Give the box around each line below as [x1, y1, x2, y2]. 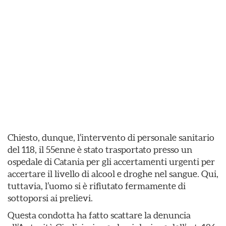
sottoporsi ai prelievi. [8, 193, 93, 203]
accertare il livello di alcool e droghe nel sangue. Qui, [8, 168, 218, 179]
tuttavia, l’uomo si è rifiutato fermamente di [8, 181, 186, 191]
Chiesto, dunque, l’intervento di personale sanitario [8, 132, 214, 143]
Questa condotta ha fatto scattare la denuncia [8, 210, 191, 220]
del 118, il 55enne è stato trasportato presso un [8, 144, 192, 155]
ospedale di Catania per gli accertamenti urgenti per [8, 156, 215, 167]
